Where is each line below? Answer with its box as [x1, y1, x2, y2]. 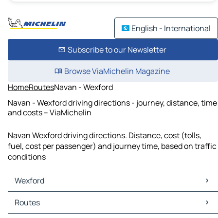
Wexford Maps [10, 192, 60, 203]
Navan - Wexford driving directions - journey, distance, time [8, 97, 217, 108]
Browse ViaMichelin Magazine [64, 66, 170, 76]
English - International [131, 23, 211, 34]
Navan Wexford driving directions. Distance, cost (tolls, [8, 130, 201, 141]
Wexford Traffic [10, 202, 64, 214]
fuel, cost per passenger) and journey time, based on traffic [8, 141, 217, 152]
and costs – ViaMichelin [8, 107, 91, 118]
